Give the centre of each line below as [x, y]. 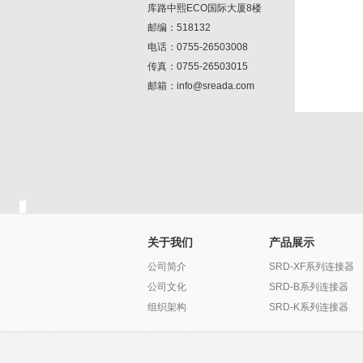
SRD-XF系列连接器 [312, 267]
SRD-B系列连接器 [309, 287]
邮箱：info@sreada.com [216, 86]
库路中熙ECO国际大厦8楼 [205, 8]
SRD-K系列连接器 [309, 307]
